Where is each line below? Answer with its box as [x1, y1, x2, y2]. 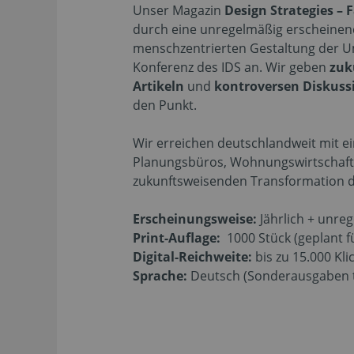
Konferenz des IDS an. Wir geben [133, 58, 326, 76]
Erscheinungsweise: [133, 209, 257, 228]
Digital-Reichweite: [133, 247, 255, 265]
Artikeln [133, 77, 187, 95]
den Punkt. [133, 96, 197, 114]
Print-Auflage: [133, 228, 224, 247]
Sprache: [133, 266, 190, 284]
